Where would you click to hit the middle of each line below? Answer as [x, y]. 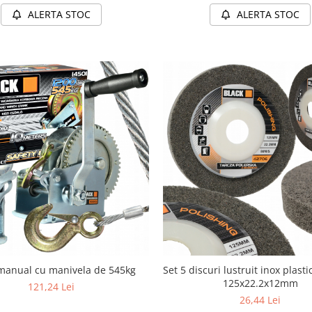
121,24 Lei [52, 287]
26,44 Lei [260, 300]
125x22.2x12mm [260, 283]
